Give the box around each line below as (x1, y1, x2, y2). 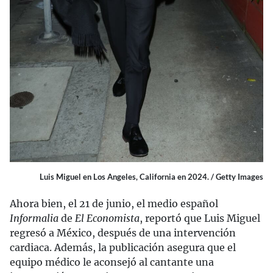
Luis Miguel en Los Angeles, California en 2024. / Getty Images (40, 172, 263, 182)
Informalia (10, 212, 58, 225)
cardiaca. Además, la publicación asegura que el (10, 241, 236, 254)
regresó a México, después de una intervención (10, 227, 236, 239)
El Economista (75, 212, 140, 225)
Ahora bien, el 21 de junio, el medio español (10, 197, 218, 210)
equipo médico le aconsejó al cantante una (10, 256, 214, 269)
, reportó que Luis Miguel (140, 212, 260, 225)
